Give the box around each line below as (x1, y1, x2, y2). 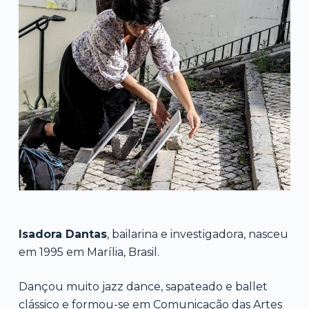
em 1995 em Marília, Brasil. (18, 245, 159, 259)
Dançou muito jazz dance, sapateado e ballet (18, 279, 268, 293)
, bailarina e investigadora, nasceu (106, 227, 288, 241)
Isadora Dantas (18, 227, 107, 241)
